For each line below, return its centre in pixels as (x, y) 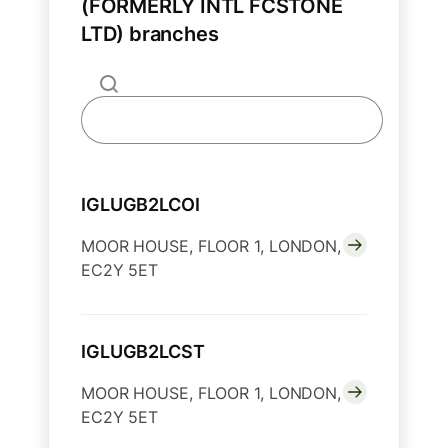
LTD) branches (150, 34)
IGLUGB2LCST (143, 352)
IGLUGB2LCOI (140, 205)
